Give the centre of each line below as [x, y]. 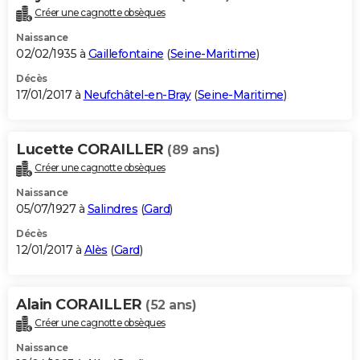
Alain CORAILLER [81, 305]
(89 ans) [193, 150]
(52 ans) [171, 305]
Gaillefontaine [126, 54]
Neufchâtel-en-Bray [137, 95]
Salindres [112, 209]
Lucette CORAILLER [92, 150]
